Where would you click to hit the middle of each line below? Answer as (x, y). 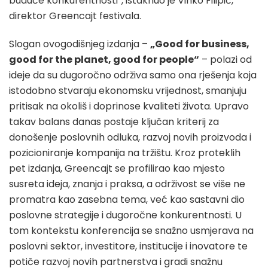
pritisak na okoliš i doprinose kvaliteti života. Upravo (129, 106)
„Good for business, (200, 44)
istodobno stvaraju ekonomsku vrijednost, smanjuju (128, 90)
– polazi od (226, 59)
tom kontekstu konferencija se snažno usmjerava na (131, 230)
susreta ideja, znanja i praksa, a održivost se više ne (127, 184)
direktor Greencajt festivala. (75, 16)
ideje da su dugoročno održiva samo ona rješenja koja (133, 75)
